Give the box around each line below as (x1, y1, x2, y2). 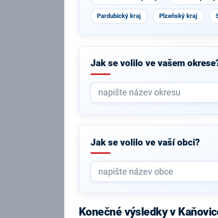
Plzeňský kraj (159, 12, 198, 19)
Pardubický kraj (97, 12, 141, 19)
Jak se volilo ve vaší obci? (90, 137, 200, 148)
